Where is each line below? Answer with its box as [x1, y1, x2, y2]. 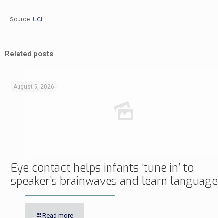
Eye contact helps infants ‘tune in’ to [11, 161, 194, 176]
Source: [9, 16, 33, 23]
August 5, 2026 [13, 83, 54, 90]
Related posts [5, 50, 54, 58]
